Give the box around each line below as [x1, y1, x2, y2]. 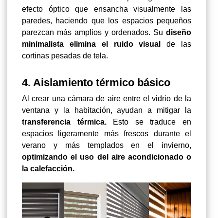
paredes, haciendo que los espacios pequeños [22, 17, 191, 25]
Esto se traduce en [106, 118, 192, 127]
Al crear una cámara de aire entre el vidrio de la [22, 94, 191, 103]
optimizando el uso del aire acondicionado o [22, 153, 191, 162]
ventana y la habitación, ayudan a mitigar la [22, 106, 191, 115]
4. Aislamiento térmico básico [22, 76, 170, 89]
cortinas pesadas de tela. [22, 52, 108, 60]
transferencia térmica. [22, 118, 107, 127]
